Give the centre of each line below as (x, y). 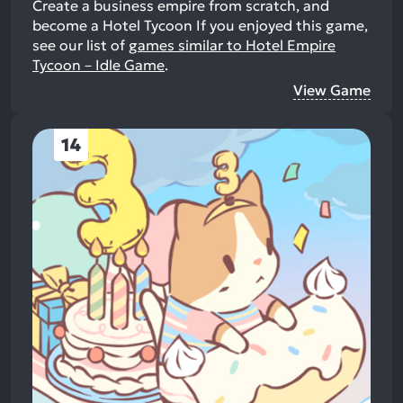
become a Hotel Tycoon (112, 25)
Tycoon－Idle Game (99, 65)
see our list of (81, 45)
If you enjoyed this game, (280, 25)
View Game (332, 90)
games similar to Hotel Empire (232, 45)
